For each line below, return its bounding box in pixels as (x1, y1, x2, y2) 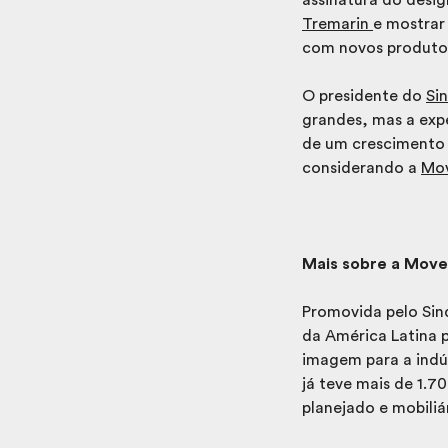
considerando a (302, 159, 421, 176)
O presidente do (302, 87, 426, 104)
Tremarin (302, 15, 373, 32)
